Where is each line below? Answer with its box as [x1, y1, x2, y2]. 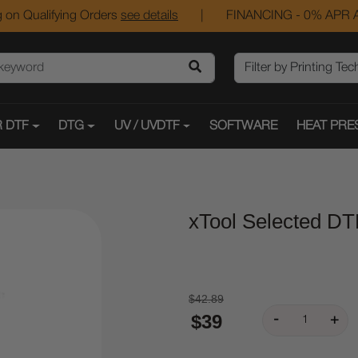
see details [121, 10, 178, 22]
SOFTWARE [209, 121, 278, 132]
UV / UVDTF [113, 121, 180, 132]
